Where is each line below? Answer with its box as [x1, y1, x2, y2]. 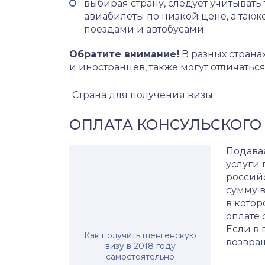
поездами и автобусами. [84, 24, 206, 35]
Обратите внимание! [69, 49, 179, 60]
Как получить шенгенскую [84, 230, 196, 241]
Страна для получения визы [70, 89, 213, 101]
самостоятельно [106, 251, 174, 262]
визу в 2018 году [105, 241, 176, 251]
